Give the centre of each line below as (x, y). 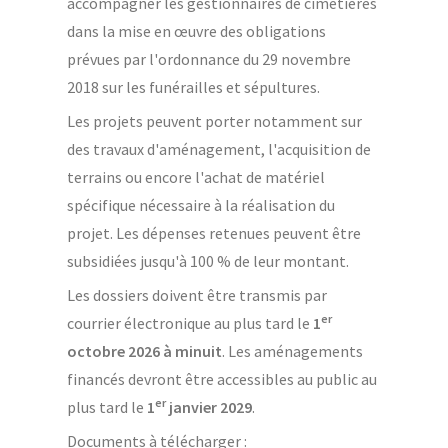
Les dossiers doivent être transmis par (196, 294)
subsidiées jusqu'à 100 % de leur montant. (207, 260)
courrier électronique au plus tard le (189, 322)
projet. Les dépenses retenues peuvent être (213, 232)
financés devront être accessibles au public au (221, 378)
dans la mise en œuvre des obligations (196, 30)
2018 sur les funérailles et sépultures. (194, 86)
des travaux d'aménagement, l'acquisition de (218, 148)
